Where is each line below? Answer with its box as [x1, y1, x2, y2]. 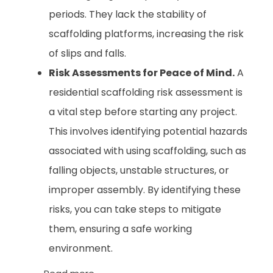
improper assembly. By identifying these [49, 182, 241, 197]
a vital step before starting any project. [49, 104, 237, 119]
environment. [49, 241, 113, 255]
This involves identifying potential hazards [49, 124, 247, 138]
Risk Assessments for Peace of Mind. [49, 65, 235, 80]
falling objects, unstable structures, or [49, 163, 229, 177]
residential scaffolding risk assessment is [49, 85, 243, 99]
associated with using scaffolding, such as [49, 143, 246, 158]
